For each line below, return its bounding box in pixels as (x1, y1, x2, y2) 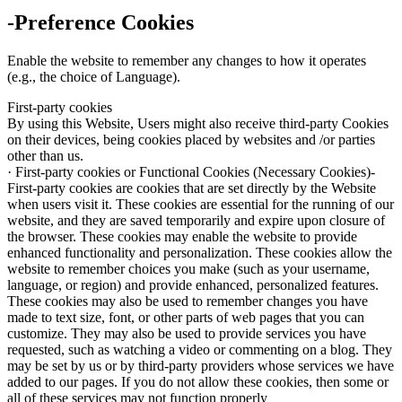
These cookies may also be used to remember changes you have (7, 293, 368, 310)
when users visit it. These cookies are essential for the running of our (7, 197, 394, 213)
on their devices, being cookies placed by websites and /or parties (7, 132, 375, 148)
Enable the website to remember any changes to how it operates (7, 53, 366, 69)
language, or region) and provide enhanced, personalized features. (7, 277, 379, 293)
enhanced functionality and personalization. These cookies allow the (7, 245, 392, 261)
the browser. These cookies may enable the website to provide (7, 229, 357, 245)
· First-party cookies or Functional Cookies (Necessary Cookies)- (7, 164, 375, 180)
